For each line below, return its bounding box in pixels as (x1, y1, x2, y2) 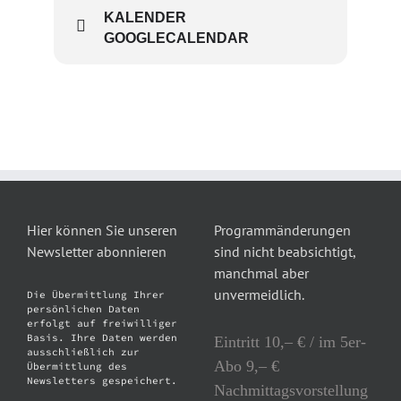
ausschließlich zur (27, 345, 140, 358)
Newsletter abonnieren (27, 242, 166, 260)
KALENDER (104, 9, 186, 25)
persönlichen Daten (27, 302, 140, 315)
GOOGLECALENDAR (104, 30, 249, 46)
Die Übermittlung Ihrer (27, 287, 165, 301)
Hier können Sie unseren (27, 220, 177, 239)
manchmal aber (214, 263, 309, 282)
